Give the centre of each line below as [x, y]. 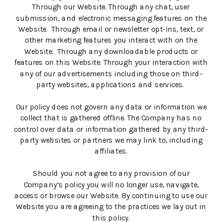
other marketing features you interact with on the [111, 40]
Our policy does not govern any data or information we [111, 107]
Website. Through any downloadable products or [111, 52]
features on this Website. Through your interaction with [111, 63]
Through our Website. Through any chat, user [111, 7]
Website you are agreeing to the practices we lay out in [111, 207]
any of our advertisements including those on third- [111, 74]
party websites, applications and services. [111, 85]
